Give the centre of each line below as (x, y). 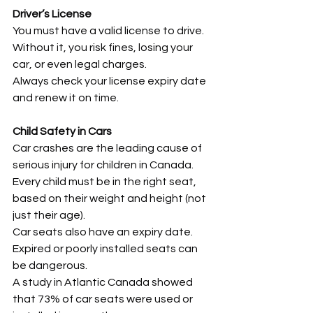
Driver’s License (52, 14)
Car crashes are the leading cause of (108, 148)
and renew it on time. (66, 98)
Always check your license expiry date (110, 81)
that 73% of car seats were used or (104, 299)
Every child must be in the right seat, (105, 182)
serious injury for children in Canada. (103, 165)
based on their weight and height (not (110, 198)
